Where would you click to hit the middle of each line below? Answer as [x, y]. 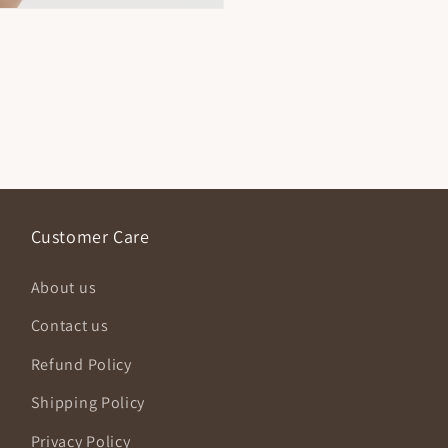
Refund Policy [81, 364]
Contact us [69, 325]
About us [63, 287]
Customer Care [90, 236]
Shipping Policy [88, 402]
